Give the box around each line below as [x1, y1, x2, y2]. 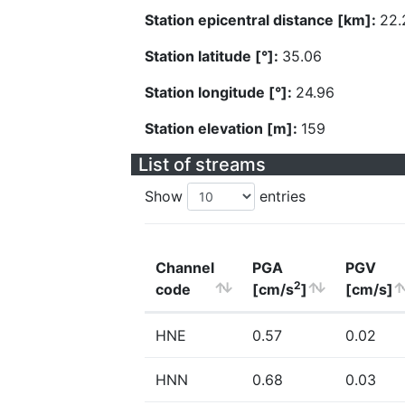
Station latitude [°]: [145, 47, 282, 65]
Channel [155, 259, 214, 277]
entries [255, 187, 306, 205]
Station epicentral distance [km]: [145, 11, 380, 29]
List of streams [138, 154, 266, 175]
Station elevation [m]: [145, 119, 301, 137]
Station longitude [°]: [145, 83, 296, 101]
